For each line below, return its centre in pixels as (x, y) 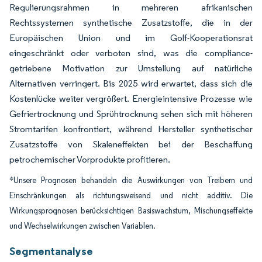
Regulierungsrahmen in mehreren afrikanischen (131, 7)
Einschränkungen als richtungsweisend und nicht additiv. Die (131, 196)
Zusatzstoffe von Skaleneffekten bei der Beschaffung (131, 144)
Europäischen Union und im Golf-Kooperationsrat (131, 38)
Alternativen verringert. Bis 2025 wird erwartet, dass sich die (131, 83)
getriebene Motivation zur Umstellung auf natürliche (131, 68)
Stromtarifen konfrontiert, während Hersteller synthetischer (131, 129)
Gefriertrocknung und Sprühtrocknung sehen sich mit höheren (131, 114)
